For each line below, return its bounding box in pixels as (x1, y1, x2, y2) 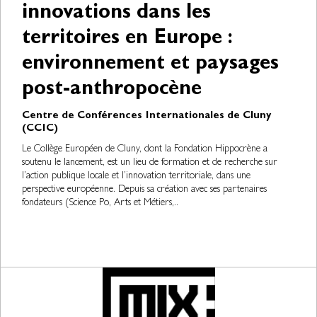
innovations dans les (22, 4, 211, 25)
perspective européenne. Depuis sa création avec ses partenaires (22, 185, 267, 195)
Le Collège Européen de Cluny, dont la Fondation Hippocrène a (22, 144, 267, 154)
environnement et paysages (22, 54, 279, 76)
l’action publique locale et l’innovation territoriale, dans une (22, 171, 250, 181)
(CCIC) (22, 124, 58, 134)
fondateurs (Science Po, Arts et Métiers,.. (22, 198, 178, 208)
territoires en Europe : (22, 29, 233, 50)
